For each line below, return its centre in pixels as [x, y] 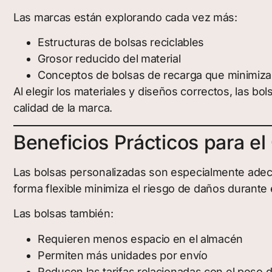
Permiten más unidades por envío [123, 255]
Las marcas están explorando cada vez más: [125, 18]
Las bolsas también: [63, 214]
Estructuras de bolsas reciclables [121, 42]
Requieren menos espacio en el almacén [140, 239]
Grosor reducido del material [109, 59]
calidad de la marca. [63, 108]
